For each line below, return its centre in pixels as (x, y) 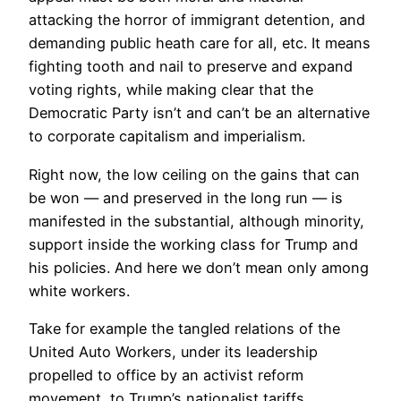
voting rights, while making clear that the (171, 90)
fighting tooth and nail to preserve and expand (191, 67)
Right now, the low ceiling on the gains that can (194, 174)
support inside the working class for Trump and (193, 244)
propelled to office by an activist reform (166, 375)
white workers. (79, 290)
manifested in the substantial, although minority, (196, 221)
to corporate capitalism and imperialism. (167, 137)
